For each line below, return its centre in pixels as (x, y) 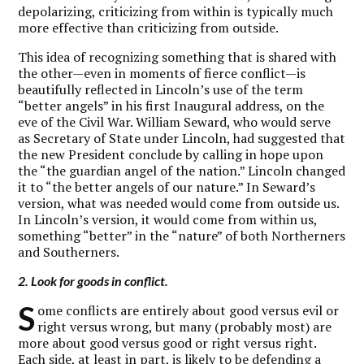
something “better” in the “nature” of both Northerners (182, 235)
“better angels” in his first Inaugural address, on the (171, 105)
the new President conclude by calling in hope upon (171, 154)
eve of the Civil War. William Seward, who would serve (175, 121)
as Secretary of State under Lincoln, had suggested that (182, 138)
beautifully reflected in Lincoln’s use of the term (161, 89)
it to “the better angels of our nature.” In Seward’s (167, 186)
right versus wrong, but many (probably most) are (185, 326)
